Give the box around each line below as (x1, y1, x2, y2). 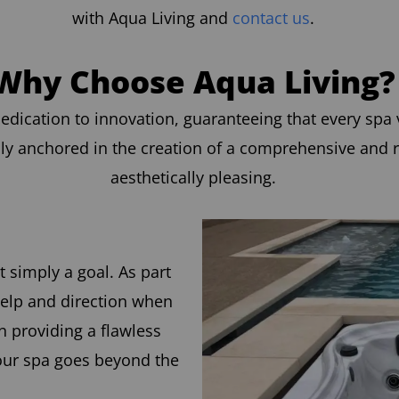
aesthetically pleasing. (110, 166, 276, 188)
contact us (232, 6, 310, 28)
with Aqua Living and (71, 6, 232, 28)
